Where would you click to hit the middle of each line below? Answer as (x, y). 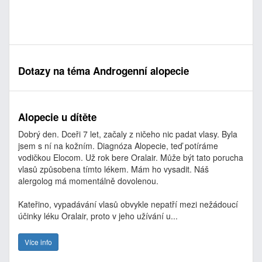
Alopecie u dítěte (57, 117)
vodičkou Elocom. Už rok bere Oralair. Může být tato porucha (131, 157)
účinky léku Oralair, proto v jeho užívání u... (98, 216)
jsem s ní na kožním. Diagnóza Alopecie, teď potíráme (118, 146)
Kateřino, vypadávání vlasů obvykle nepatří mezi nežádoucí (128, 204)
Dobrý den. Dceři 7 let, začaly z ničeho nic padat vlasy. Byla (128, 134)
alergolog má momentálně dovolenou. (88, 181)
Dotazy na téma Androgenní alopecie (104, 71)
